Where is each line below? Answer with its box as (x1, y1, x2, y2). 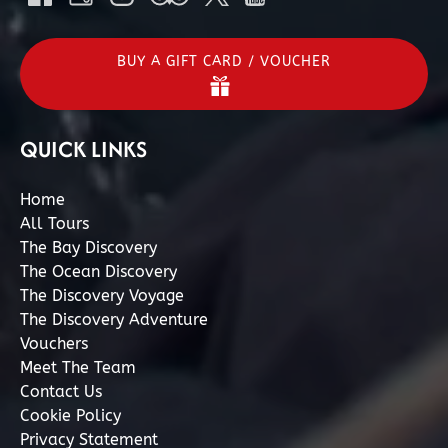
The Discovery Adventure (20, 310, 208, 329)
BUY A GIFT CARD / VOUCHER (117, 53, 331, 70)
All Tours (20, 214, 89, 233)
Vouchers (20, 334, 88, 353)
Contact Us (20, 382, 102, 401)
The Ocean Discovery (20, 262, 177, 281)
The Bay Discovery (20, 238, 157, 257)
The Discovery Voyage (20, 286, 184, 305)
